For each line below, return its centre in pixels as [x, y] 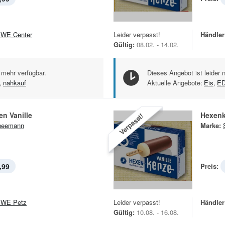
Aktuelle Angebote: [175, 82]
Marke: [211, 125]
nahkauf [15, 82]
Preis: [209, 166]
